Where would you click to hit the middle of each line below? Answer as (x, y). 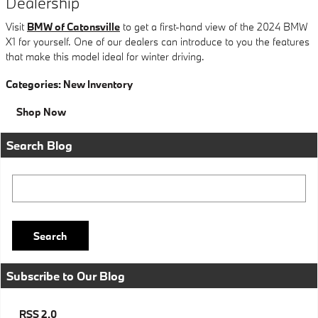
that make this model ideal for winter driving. (105, 57)
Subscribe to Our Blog (66, 275)
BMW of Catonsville (73, 27)
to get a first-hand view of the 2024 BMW (214, 27)
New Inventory (98, 84)
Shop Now (41, 112)
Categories (32, 84)
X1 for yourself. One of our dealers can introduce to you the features (158, 42)
